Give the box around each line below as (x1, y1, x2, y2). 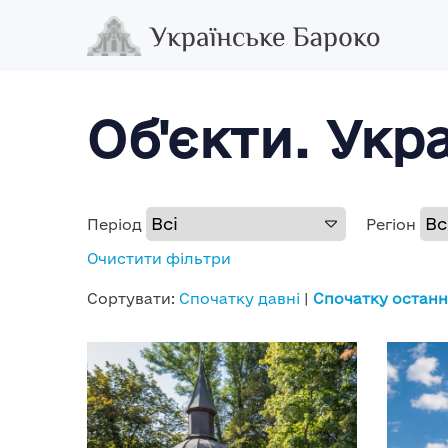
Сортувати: (87, 290, 179, 307)
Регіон (366, 216, 416, 233)
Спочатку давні (179, 290, 300, 307)
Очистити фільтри (87, 250, 231, 267)
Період (87, 216, 142, 233)
